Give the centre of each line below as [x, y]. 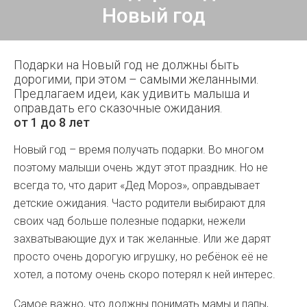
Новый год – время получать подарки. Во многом [139, 150]
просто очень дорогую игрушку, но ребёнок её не [141, 257]
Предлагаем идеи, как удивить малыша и [132, 94]
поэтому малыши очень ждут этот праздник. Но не [141, 168]
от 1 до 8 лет [52, 122]
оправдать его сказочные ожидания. [118, 108]
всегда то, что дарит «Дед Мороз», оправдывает [137, 185]
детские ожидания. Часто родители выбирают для [139, 203]
